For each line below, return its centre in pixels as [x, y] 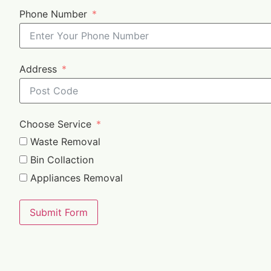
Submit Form [59, 212]
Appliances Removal [77, 178]
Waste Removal [65, 141]
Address [38, 69]
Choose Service [57, 124]
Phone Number [53, 14]
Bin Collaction [62, 159]
